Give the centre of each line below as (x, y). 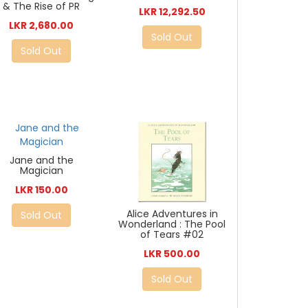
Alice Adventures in (172, 213)
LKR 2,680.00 (42, 26)
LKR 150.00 (41, 189)
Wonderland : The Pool (172, 224)
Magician (41, 170)
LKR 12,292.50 (172, 12)
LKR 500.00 (172, 253)
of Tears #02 (172, 234)
